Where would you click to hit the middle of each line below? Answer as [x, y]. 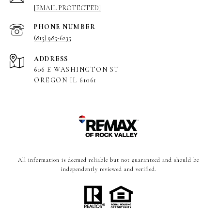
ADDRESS [51, 59]
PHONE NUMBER [65, 27]
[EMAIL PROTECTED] [67, 8]
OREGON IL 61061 [65, 80]
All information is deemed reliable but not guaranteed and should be [108, 160]
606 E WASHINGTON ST [77, 69]
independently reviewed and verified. [108, 169]
